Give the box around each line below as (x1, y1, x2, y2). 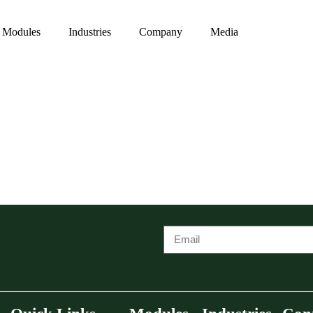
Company (139, 26, 183, 38)
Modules (2, 26, 41, 38)
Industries (68, 26, 112, 38)
